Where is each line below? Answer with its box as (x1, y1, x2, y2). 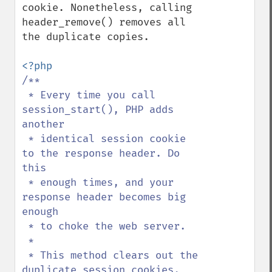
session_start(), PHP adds (22, 103, 174, 116)
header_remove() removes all (22, 16, 186, 29)
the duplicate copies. (22, 30, 149, 43)
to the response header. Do (22, 147, 180, 160)
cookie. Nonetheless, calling (22, 1, 192, 14)
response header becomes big (22, 191, 186, 203)
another (22, 118, 64, 131)
